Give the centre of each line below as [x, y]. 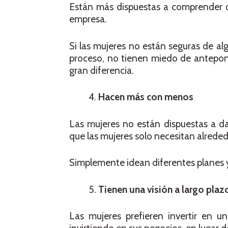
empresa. [88, 19]
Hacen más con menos [146, 97]
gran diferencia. [102, 70]
